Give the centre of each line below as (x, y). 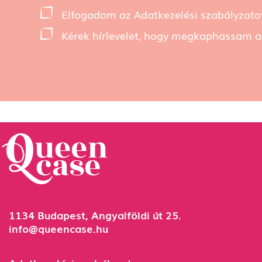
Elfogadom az (98, 14)
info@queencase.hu (58, 228)
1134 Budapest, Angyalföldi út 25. (95, 215)
